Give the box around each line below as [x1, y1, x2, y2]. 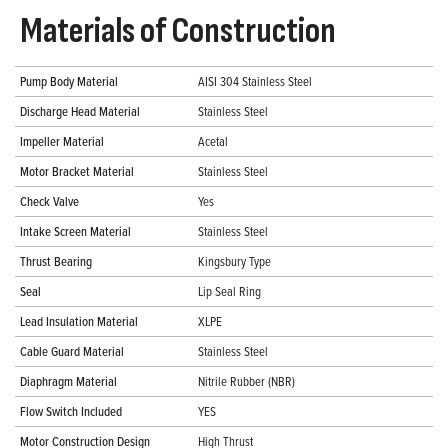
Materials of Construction [20, 10, 336, 54]
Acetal [198, 132, 228, 151]
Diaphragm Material [20, 372, 117, 391]
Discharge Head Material [20, 102, 140, 121]
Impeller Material [20, 132, 104, 151]
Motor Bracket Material [20, 162, 134, 181]
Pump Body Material [20, 72, 118, 91]
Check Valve [20, 192, 79, 211]
